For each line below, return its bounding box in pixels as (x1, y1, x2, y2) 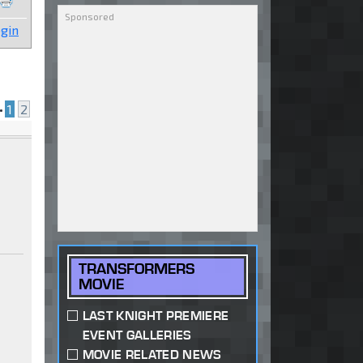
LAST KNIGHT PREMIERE (82, 308, 229, 324)
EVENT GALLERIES (82, 327, 192, 344)
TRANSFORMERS (79, 259, 195, 279)
